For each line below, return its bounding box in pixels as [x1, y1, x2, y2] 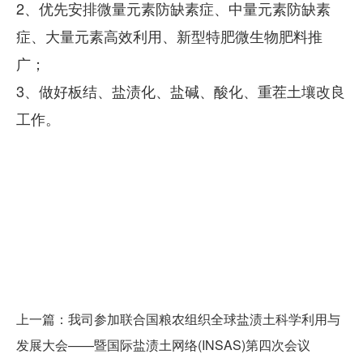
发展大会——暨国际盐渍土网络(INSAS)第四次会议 [16, 335, 310, 354]
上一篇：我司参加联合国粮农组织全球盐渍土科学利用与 [16, 309, 340, 328]
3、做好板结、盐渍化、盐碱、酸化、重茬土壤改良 [16, 80, 345, 102]
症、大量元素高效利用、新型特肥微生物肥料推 [16, 25, 322, 47]
